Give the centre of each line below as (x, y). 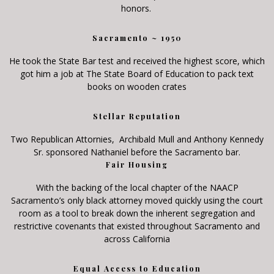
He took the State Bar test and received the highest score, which (137, 61)
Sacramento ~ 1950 (137, 38)
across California (137, 239)
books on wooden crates (137, 86)
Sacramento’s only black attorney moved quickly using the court (137, 200)
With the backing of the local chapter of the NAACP (137, 187)
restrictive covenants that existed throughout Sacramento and (137, 226)
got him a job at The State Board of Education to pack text (137, 73)
